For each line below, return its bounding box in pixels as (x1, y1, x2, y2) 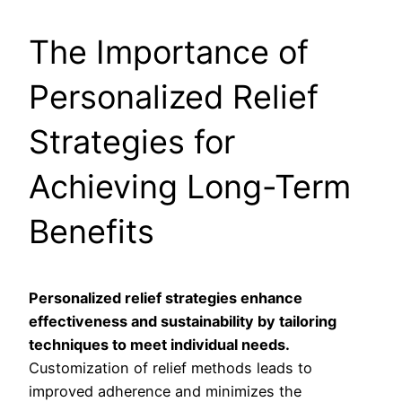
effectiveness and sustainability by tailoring (29, 312, 336, 331)
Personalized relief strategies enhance (29, 289, 302, 308)
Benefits (29, 212, 154, 252)
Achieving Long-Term (29, 167, 351, 207)
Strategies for (29, 122, 235, 162)
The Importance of (29, 32, 309, 73)
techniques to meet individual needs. (29, 336, 290, 354)
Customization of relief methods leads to (29, 359, 312, 378)
